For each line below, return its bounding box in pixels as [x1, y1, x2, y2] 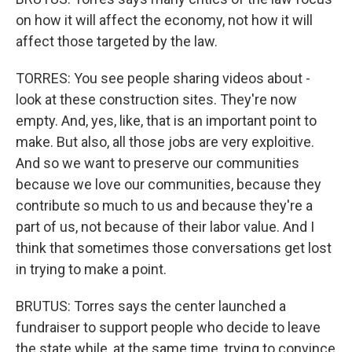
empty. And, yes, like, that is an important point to [16, 112, 317, 129]
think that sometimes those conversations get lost [16, 240, 332, 256]
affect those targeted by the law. [16, 33, 218, 49]
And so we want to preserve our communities [16, 155, 299, 171]
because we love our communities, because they [16, 176, 321, 192]
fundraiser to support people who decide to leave [16, 319, 321, 335]
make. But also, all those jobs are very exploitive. [16, 134, 314, 150]
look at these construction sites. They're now [16, 91, 297, 108]
